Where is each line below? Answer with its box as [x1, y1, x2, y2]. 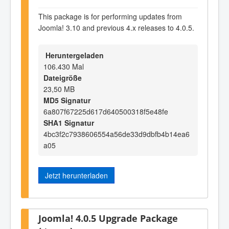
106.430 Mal [43, 61, 84, 72]
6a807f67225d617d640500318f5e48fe [43, 106, 168, 117]
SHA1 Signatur [43, 118, 94, 128]
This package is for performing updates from [38, 11, 182, 21]
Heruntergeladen [43, 50, 104, 61]
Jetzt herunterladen [45, 170, 108, 181]
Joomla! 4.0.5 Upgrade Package [38, 211, 178, 224]
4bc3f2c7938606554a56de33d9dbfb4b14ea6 [43, 129, 190, 140]
